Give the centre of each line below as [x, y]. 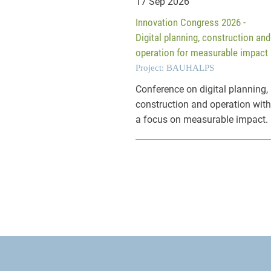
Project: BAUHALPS [175, 68]
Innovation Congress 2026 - [191, 23]
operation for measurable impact [202, 53]
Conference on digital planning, [202, 90]
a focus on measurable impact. [202, 120]
